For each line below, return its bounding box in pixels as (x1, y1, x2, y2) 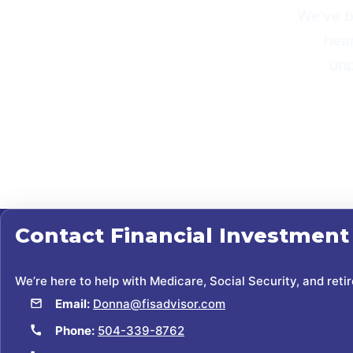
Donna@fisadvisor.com (93, 296, 225, 312)
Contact (15, 223, 110, 249)
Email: (55, 296, 90, 312)
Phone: (55, 323, 95, 339)
